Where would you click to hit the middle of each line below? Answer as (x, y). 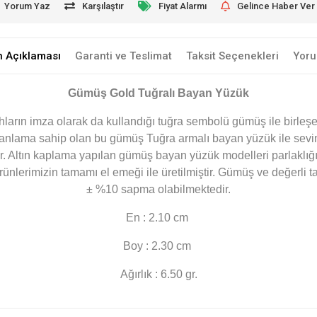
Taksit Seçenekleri (232, 56)
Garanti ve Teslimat (123, 56)
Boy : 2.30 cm (158, 246)
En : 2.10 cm (158, 218)
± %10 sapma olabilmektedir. (158, 189)
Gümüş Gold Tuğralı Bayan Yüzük (158, 93)
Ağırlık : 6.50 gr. (158, 274)
